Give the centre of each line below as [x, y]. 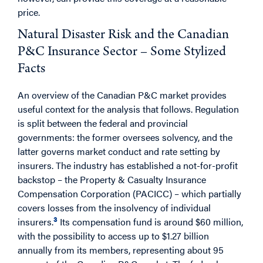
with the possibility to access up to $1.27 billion [113, 235]
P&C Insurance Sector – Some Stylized [122, 53]
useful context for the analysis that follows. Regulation [128, 109]
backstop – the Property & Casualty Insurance [112, 179]
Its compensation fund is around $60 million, [150, 221]
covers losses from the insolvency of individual [114, 207]
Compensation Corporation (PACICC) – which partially [129, 193]
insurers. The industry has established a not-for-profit [128, 165]
